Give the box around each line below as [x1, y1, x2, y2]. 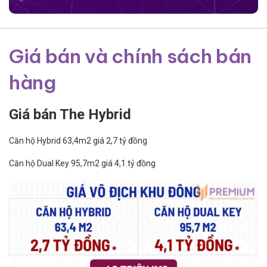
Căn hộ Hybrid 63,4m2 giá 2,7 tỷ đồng [9, 135, 147, 145]
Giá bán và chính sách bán [9, 44, 252, 68]
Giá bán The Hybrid [9, 105, 131, 123]
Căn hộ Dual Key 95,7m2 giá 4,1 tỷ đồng [9, 158, 156, 168]
